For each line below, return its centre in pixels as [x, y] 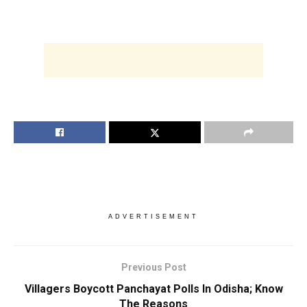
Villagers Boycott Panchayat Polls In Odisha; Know [153, 288]
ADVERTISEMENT [153, 216]
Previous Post [153, 267]
